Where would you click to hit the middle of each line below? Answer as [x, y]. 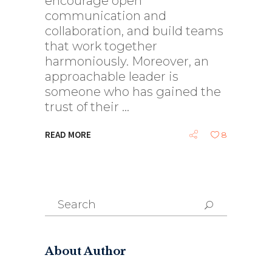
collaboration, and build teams [134, 31]
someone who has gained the [133, 92]
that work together [101, 46]
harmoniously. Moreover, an [127, 61]
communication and [106, 16]
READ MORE [68, 135]
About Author [86, 251]
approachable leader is [112, 76]
